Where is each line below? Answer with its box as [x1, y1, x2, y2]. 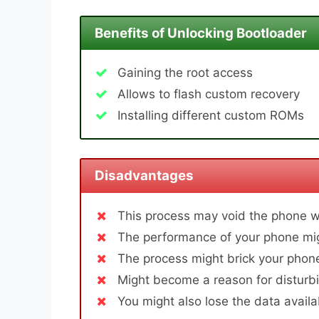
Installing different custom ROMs [117, 108, 304, 123]
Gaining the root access [117, 66, 253, 80]
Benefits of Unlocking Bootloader [94, 25, 307, 42]
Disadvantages [94, 167, 194, 184]
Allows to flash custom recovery [117, 87, 300, 102]
